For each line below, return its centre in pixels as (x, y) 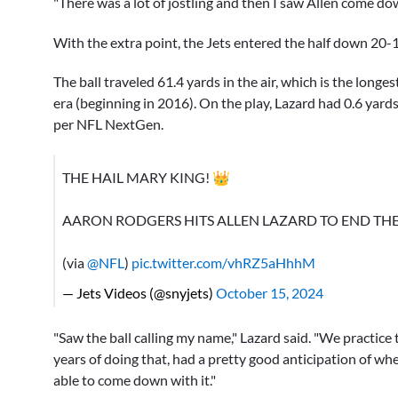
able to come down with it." (135, 379)
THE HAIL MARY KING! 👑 (146, 177)
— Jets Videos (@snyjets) (139, 292)
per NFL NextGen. (108, 123)
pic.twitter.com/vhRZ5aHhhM (223, 262)
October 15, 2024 (270, 292)
